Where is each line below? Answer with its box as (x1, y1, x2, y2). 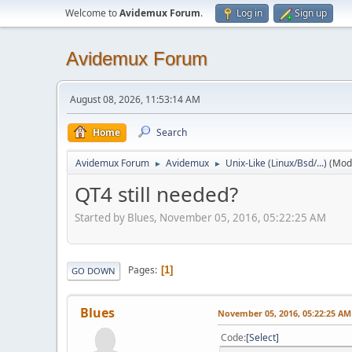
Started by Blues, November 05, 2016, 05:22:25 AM (75, 210, 326, 225)
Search (156, 126, 187, 139)
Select (249, 330, 276, 344)
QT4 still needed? (75, 180, 238, 208)
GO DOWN (71, 264, 115, 277)
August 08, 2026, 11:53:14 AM (70, 93, 200, 106)
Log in (236, 6, 262, 20)
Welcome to (65, 6, 119, 20)
